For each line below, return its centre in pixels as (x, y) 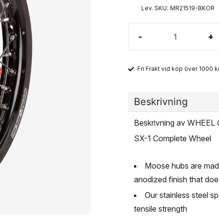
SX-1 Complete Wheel (172, 138)
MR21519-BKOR (192, 8)
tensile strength (160, 208)
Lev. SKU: (154, 8)
